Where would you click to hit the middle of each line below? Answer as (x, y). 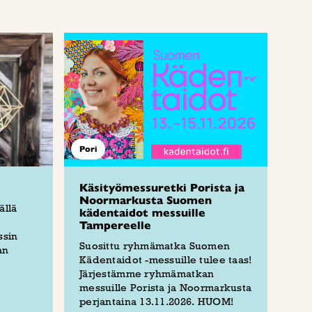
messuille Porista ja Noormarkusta (166, 288)
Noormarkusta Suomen (146, 201)
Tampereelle (115, 226)
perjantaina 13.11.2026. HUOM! (157, 302)
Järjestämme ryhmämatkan (147, 274)
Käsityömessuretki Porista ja (162, 188)
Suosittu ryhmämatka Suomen (155, 246)
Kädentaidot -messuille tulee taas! (166, 260)
